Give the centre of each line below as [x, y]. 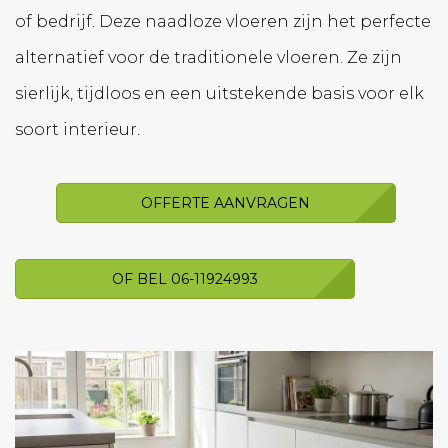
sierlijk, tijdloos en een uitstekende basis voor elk [219, 93]
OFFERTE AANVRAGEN [226, 202]
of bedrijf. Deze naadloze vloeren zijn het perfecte [223, 21]
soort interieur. [77, 129]
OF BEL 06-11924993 [185, 279]
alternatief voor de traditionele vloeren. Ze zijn [208, 57]
